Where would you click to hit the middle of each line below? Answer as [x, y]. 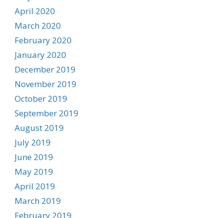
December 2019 [45, 69]
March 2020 [38, 25]
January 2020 [40, 54]
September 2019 [46, 113]
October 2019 [41, 98]
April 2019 [35, 186]
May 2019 [34, 171]
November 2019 [45, 84]
